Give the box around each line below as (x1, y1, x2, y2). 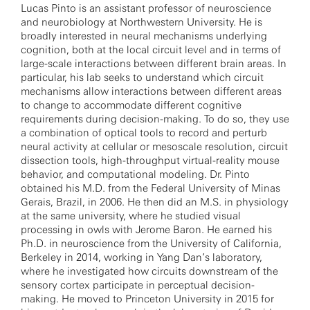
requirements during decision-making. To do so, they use (21, 113, 289, 125)
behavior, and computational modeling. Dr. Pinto (21, 168, 250, 181)
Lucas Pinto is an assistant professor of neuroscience (21, 2, 271, 15)
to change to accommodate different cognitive (21, 99, 241, 111)
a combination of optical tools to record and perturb (21, 127, 267, 139)
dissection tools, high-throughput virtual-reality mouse (21, 154, 280, 167)
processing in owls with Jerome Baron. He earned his (21, 224, 272, 236)
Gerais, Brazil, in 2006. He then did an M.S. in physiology (21, 196, 289, 208)
